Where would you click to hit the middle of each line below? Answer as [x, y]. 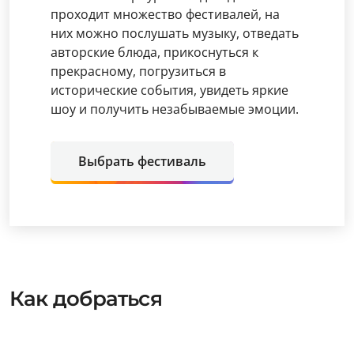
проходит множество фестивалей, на [165, 14]
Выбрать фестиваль [142, 161]
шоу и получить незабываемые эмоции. [175, 109]
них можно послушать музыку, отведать [175, 33]
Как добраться [86, 299]
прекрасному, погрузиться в [138, 71]
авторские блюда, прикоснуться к [154, 52]
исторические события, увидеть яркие [169, 90]
